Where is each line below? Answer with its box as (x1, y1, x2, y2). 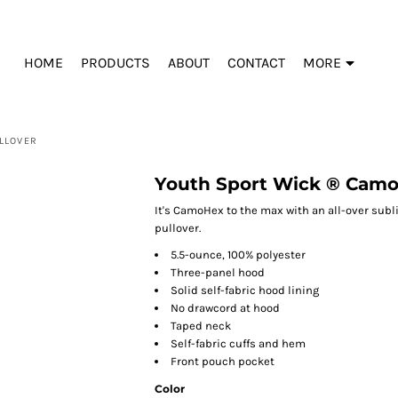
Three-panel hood (171, 266, 265, 279)
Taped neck (171, 319, 231, 332)
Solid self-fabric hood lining (171, 283, 319, 297)
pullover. (155, 221, 201, 235)
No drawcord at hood (171, 301, 280, 314)
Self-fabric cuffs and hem (171, 337, 306, 350)
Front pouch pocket (171, 354, 275, 368)
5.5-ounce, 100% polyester (171, 248, 306, 261)
